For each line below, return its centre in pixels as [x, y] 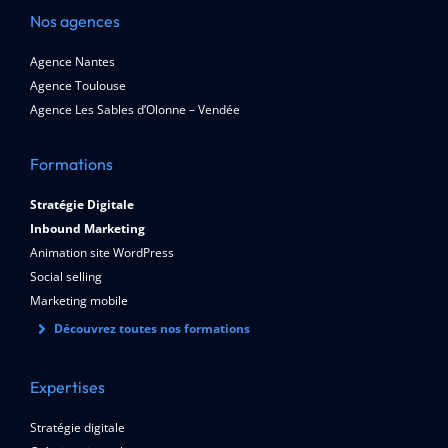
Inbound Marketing [87, 228]
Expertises [67, 387]
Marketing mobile [78, 300]
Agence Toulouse [77, 85]
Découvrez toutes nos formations [151, 328]
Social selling [65, 276]
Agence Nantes [72, 61]
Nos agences [74, 21]
